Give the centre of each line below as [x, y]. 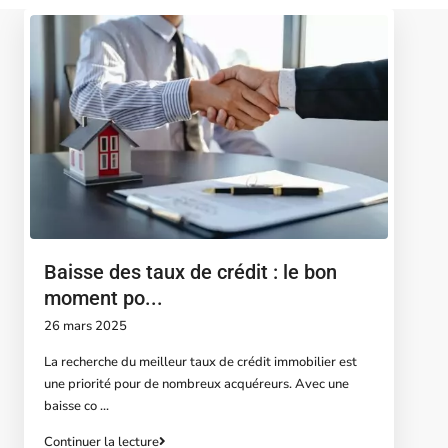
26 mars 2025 [85, 325]
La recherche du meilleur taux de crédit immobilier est [200, 361]
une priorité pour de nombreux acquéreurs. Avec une [196, 383]
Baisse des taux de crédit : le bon [190, 271]
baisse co [72, 405]
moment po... [103, 297]
